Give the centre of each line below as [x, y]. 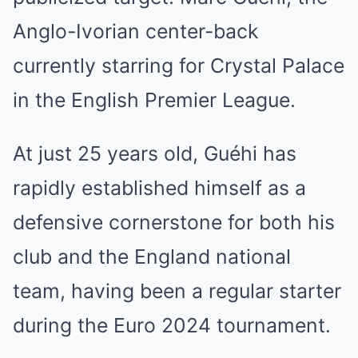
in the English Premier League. [154, 100]
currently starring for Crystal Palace [179, 66]
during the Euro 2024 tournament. [172, 325]
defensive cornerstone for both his [174, 222]
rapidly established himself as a [159, 188]
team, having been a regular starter [177, 291]
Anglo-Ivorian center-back [135, 31]
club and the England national [152, 257]
